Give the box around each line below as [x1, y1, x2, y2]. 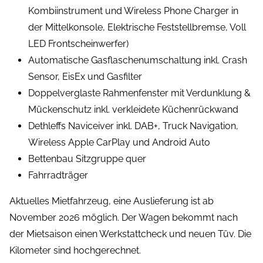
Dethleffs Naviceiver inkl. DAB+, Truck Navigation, [28, 120, 238, 132]
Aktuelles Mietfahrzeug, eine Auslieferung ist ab [9, 195, 214, 207]
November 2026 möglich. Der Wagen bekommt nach [9, 212, 238, 224]
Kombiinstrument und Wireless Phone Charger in [28, 5, 238, 17]
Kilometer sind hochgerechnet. [9, 245, 141, 257]
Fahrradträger [28, 170, 88, 181]
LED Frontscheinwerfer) [28, 38, 129, 50]
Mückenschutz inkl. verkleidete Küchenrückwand [28, 104, 238, 116]
